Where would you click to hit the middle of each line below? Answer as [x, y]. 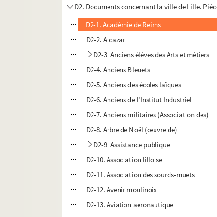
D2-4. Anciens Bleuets [118, 70]
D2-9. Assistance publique [132, 145]
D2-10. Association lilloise [124, 160]
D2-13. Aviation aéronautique [130, 205]
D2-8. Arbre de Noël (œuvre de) [132, 130]
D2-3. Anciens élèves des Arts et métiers [152, 55]
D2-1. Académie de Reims [124, 25]
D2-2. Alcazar [106, 40]
